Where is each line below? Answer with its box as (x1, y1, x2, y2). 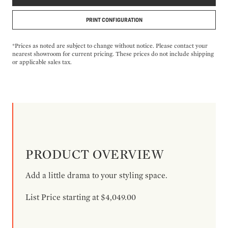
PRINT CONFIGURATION (85, 15, 142, 23)
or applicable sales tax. (12, 58, 72, 66)
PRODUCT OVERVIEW (25, 146, 164, 162)
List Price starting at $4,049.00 (25, 192, 136, 202)
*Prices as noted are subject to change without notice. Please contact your (12, 41, 208, 49)
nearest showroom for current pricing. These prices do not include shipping (12, 49, 214, 58)
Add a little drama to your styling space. (25, 170, 167, 180)
